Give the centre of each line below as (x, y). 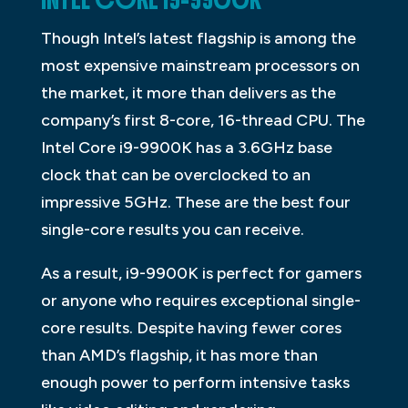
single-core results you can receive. (172, 230)
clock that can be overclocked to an (175, 175)
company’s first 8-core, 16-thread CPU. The (203, 121)
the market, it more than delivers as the (188, 93)
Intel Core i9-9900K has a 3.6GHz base (186, 148)
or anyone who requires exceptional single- (200, 301)
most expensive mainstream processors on (200, 66)
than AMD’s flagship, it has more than (179, 356)
